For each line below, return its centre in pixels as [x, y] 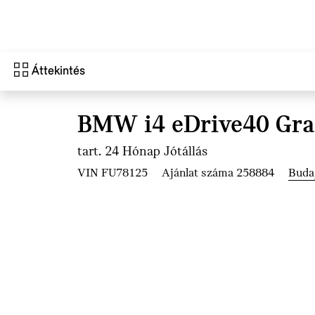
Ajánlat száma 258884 [218, 173]
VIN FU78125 [112, 173]
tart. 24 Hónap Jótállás [142, 152]
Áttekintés [58, 71]
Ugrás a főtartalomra [64, 12]
